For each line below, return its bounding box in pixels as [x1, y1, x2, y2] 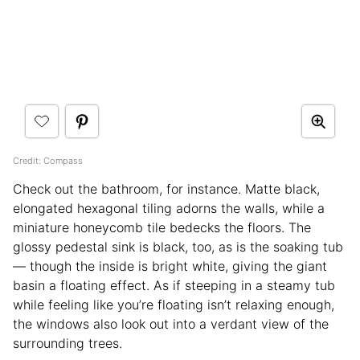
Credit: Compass [13, 154, 83, 166]
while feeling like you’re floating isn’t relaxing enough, [13, 296, 334, 313]
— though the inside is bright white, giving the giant [13, 257, 327, 274]
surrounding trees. [13, 334, 126, 351]
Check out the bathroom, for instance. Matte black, [13, 180, 320, 197]
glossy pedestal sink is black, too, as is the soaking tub [13, 238, 343, 255]
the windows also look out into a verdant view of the [13, 315, 329, 332]
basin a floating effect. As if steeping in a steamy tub [13, 276, 335, 293]
